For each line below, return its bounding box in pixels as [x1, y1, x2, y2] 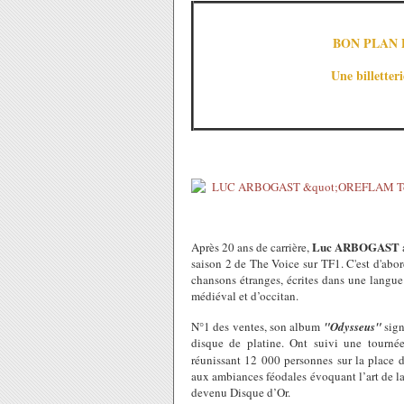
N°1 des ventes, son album [191, 317, 324, 335]
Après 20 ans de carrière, [191, 238, 310, 255]
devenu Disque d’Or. [191, 383, 290, 400]
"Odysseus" [323, 317, 385, 335]
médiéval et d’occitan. [191, 287, 298, 304]
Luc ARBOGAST [309, 237, 400, 255]
